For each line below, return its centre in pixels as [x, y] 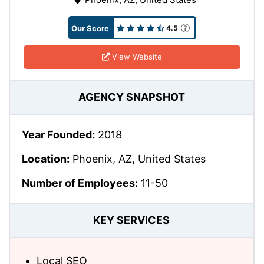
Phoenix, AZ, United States [138, 159]
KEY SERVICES [131, 220]
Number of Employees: [80, 183]
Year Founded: [58, 134]
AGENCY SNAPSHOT [131, 97]
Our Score [90, 28]
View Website [136, 57]
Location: [46, 159]
